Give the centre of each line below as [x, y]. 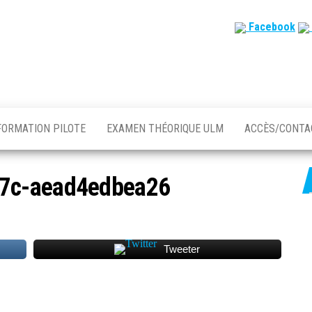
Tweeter [182, 249]
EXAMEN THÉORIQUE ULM [165, 128]
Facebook [271, 27]
